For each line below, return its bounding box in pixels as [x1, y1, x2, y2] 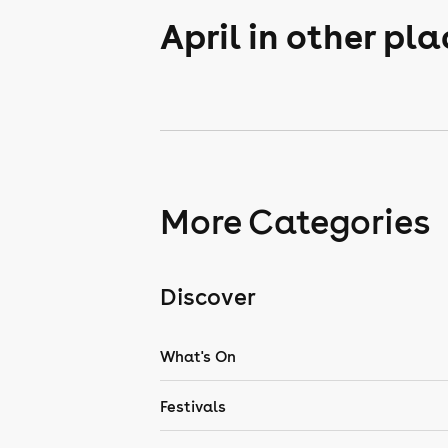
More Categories [160, 200, 430, 243]
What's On [160, 347, 236, 366]
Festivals [160, 397, 226, 416]
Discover [160, 282, 256, 311]
